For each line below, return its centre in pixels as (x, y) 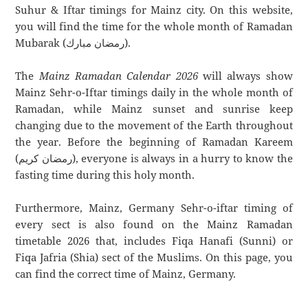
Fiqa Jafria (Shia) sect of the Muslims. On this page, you (154, 257)
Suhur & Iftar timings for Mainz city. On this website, (154, 10)
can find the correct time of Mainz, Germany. (126, 274)
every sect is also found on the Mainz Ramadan (154, 224)
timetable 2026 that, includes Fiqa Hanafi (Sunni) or (154, 241)
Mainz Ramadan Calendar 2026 (118, 76)
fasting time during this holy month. (105, 175)
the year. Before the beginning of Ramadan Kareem (154, 142)
